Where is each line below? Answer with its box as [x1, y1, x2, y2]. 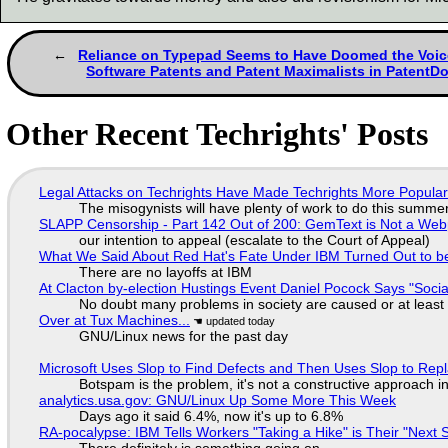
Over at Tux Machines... [38, 312, 190, 328]
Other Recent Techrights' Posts [6, 116, 429, 153]
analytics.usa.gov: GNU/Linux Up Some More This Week [38, 392, 396, 408]
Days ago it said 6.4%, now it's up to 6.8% [78, 408, 343, 424]
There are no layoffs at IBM [78, 264, 252, 280]
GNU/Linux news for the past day [78, 328, 288, 344]
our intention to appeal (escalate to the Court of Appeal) [78, 232, 430, 248]
